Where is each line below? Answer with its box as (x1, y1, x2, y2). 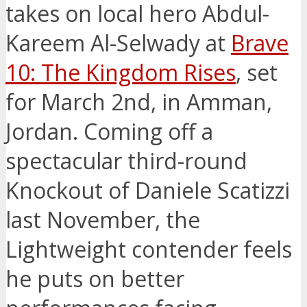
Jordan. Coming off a (5, 116, 213, 147)
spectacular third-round (5, 146, 247, 176)
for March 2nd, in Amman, (5, 87, 272, 117)
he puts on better (5, 264, 184, 294)
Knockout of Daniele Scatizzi (5, 175, 290, 206)
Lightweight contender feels (5, 234, 292, 265)
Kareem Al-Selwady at (5, 28, 231, 58)
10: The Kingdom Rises (5, 58, 236, 88)
